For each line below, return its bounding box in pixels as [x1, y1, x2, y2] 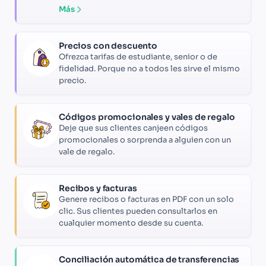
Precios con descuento [59, 40, 158, 52]
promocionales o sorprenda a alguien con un [59, 135, 231, 145]
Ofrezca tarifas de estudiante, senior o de [59, 52, 217, 62]
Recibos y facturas [59, 183, 137, 194]
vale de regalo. [59, 147, 115, 157]
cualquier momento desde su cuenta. [59, 218, 203, 229]
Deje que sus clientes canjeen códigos [59, 123, 208, 134]
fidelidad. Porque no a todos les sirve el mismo [59, 64, 240, 74]
